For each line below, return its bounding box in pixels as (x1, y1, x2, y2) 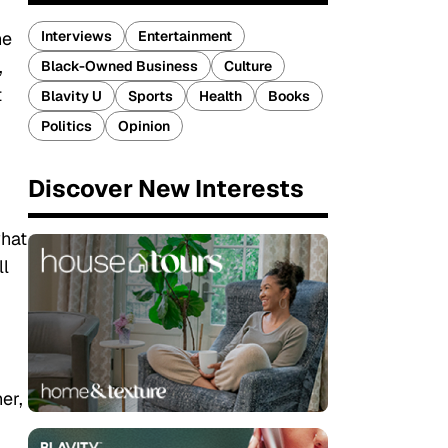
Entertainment (138, 27, 232, 45)
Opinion (118, 117, 170, 135)
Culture (224, 57, 272, 75)
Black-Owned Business (41, 57, 198, 75)
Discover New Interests (28, 173, 304, 204)
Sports (128, 87, 173, 105)
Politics (41, 117, 92, 135)
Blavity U (41, 87, 102, 105)
